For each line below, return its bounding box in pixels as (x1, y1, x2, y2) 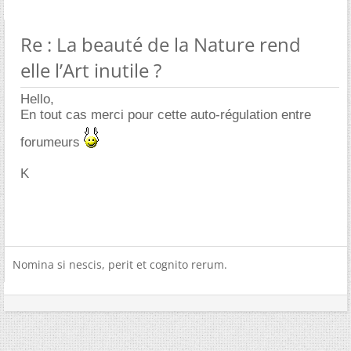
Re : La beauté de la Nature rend (20, 31, 301, 57)
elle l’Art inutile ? (20, 56, 161, 83)
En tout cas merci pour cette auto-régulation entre (20, 107, 311, 122)
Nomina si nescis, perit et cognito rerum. (13, 256, 227, 272)
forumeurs (20, 134, 84, 150)
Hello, (20, 91, 54, 107)
